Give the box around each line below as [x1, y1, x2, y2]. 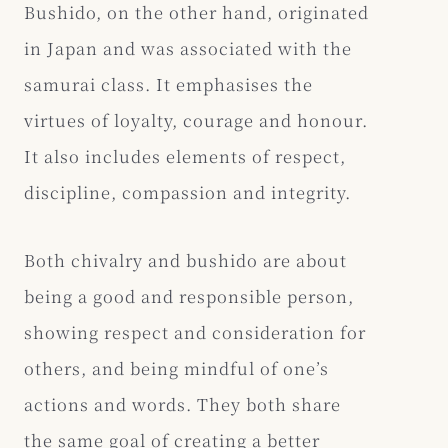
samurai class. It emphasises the [24, 71, 313, 96]
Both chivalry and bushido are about [24, 247, 347, 272]
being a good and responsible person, [24, 283, 354, 308]
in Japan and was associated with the [24, 35, 352, 60]
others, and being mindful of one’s [24, 355, 329, 380]
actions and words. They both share [24, 391, 341, 416]
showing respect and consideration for [24, 319, 366, 344]
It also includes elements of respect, [24, 143, 346, 168]
